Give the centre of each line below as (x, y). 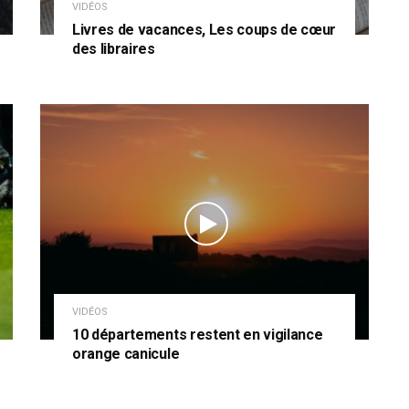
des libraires (114, 49)
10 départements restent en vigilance (198, 334)
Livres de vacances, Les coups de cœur (204, 30)
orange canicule (126, 353)
